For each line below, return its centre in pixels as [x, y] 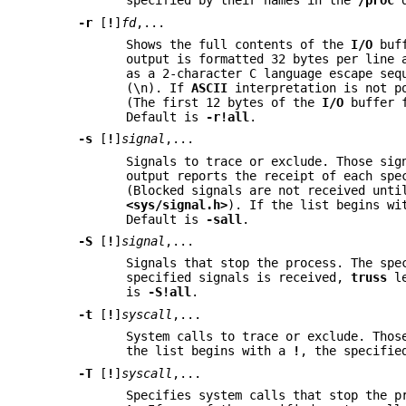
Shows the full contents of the [239, 44]
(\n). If [159, 87]
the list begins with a [210, 351]
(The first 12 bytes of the [224, 102]
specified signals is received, [239, 278]
